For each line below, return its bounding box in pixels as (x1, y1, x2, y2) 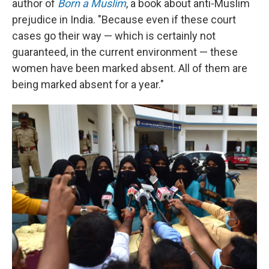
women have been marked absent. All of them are (12, 62, 247, 75)
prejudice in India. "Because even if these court (12, 13, 236, 26)
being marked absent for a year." (12, 78, 164, 91)
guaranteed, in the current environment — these (12, 46, 238, 59)
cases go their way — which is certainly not (12, 29, 216, 43)
